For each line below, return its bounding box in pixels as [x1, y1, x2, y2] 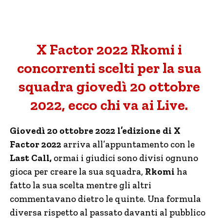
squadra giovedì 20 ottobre [18, 78, 200, 95]
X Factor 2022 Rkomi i [36, 41, 182, 58]
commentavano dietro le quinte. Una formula [10, 193, 201, 204]
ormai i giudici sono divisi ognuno [52, 152, 198, 163]
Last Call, [10, 152, 52, 163]
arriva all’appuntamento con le [61, 139, 195, 150]
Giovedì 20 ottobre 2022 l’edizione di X [10, 125, 181, 136]
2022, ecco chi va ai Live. [30, 96, 188, 114]
